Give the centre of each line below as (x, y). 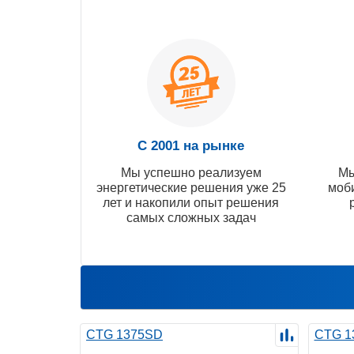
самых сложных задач (191, 217)
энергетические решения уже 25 (191, 187)
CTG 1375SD (124, 334)
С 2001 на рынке (191, 145)
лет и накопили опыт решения (191, 202)
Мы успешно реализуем (191, 172)
